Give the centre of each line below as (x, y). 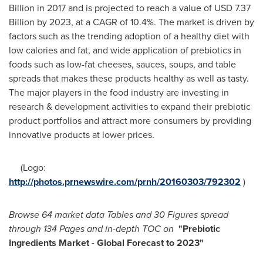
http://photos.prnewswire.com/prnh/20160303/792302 (125, 182)
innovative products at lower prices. (82, 135)
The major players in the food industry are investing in (119, 92)
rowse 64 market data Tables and (84, 215)
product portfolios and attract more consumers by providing (130, 121)
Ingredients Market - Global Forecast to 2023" (106, 243)
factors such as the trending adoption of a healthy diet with (129, 36)
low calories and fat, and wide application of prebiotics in (125, 50)
